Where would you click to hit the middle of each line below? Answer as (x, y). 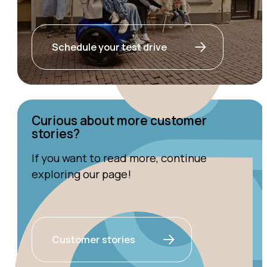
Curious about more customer (119, 121)
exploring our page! (82, 174)
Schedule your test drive (110, 47)
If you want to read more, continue (119, 158)
